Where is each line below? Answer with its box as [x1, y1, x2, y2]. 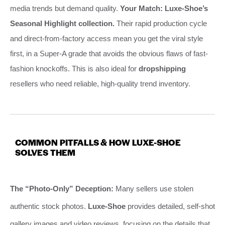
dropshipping [139, 64, 186, 73]
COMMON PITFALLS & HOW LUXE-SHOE [15, 136, 181, 148]
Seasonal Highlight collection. [10, 19, 115, 28]
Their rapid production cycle [115, 19, 207, 28]
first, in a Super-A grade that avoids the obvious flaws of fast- [10, 49, 208, 58]
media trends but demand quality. [10, 4, 120, 13]
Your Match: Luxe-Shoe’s [120, 4, 208, 13]
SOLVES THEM [15, 146, 75, 158]
